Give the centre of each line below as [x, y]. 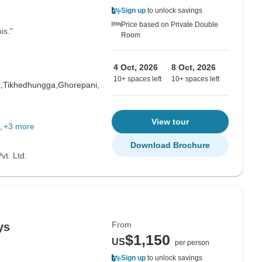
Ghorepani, [78, 85]
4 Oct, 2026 [136, 67]
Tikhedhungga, [30, 85]
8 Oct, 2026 [194, 67]
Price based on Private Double [170, 25]
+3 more [19, 126]
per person [192, 243]
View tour [170, 122]
